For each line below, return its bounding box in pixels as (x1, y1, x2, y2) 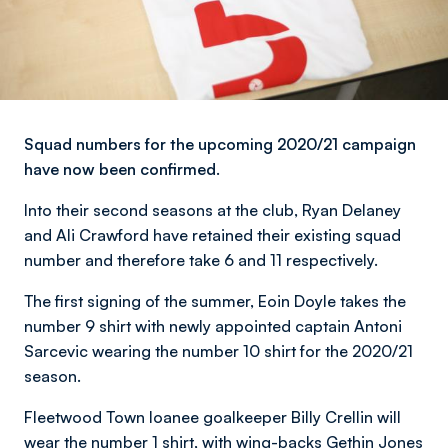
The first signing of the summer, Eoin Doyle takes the (24, 291, 406, 311)
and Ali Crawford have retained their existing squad (24, 225, 401, 245)
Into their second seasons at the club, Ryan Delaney (24, 200, 401, 220)
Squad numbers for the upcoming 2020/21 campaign (24, 134, 416, 154)
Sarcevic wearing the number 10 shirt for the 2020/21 (24, 341, 413, 361)
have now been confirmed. (24, 159, 220, 179)
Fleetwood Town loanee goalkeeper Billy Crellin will (24, 407, 401, 427)
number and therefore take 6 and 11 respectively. (24, 250, 378, 270)
